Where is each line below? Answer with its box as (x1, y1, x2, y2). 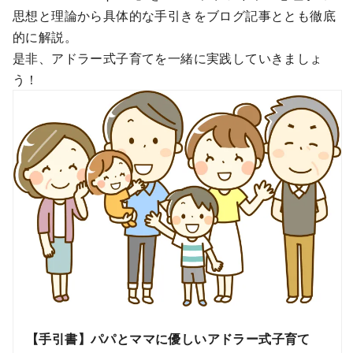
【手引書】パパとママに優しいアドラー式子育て (26, 329, 310, 348)
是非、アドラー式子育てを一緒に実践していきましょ (13, 48, 323, 67)
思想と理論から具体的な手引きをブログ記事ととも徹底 (13, 6, 336, 24)
